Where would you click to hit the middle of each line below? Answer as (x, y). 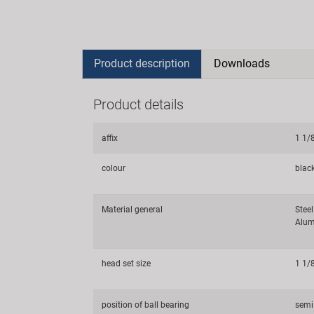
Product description (142, 63)
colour (114, 168)
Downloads (242, 63)
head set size (126, 263)
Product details (138, 104)
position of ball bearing (145, 305)
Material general (132, 209)
